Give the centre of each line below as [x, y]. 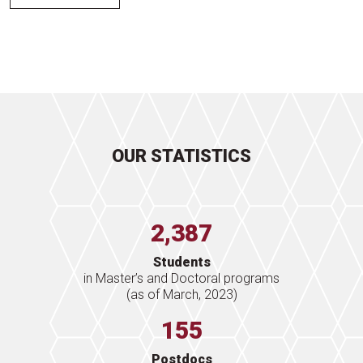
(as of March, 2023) [181, 295]
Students [181, 263]
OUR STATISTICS [181, 156]
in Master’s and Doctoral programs [181, 279]
